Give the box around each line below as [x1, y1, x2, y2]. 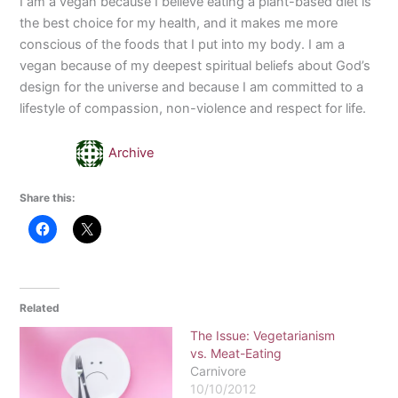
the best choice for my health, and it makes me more [20, 15, 338, 32]
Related [20, 301, 60, 315]
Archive [108, 144, 155, 161]
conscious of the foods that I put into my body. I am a [20, 36, 346, 53]
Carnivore [190, 363, 246, 379]
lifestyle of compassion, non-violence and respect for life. [20, 100, 367, 117]
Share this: [20, 190, 76, 204]
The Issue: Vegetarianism [190, 328, 335, 344]
